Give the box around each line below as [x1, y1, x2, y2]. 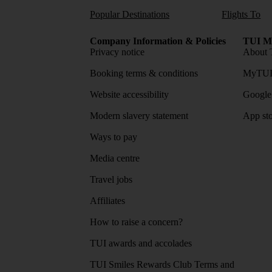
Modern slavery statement [90, 110, 188, 121]
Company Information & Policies [90, 35, 226, 46]
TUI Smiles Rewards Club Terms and [90, 259, 234, 270]
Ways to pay [90, 131, 137, 142]
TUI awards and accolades [90, 237, 192, 248]
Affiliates [90, 195, 125, 206]
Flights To [222, 8, 261, 19]
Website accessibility [90, 89, 169, 100]
